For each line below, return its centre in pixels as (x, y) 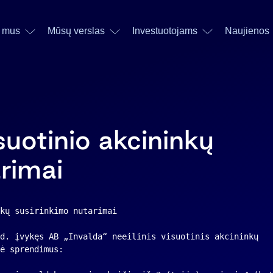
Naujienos (247, 31)
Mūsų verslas (76, 31)
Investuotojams (165, 31)
